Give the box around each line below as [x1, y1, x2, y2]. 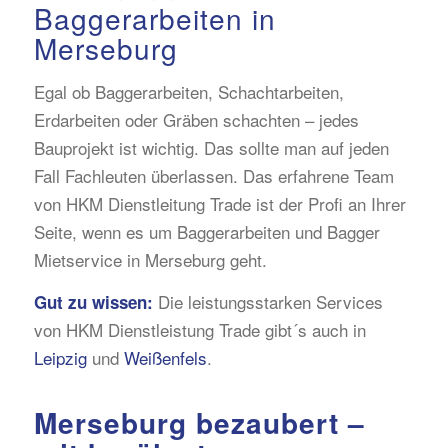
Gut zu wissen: [33, 290, 153, 315]
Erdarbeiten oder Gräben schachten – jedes [33, 106, 359, 132]
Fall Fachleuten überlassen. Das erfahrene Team [33, 162, 394, 188]
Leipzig [33, 345, 87, 371]
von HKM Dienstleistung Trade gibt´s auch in [33, 317, 366, 343]
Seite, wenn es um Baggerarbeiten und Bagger [33, 218, 380, 244]
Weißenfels [123, 345, 207, 371]
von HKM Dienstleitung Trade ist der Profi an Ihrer [33, 190, 406, 216]
